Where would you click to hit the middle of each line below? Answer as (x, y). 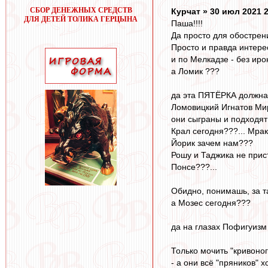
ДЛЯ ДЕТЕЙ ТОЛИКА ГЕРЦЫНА (81, 19)
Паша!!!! (187, 24)
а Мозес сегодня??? (211, 203)
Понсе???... (194, 167)
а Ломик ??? (195, 71)
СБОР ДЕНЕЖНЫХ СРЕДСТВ (81, 10)
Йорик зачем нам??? (212, 143)
